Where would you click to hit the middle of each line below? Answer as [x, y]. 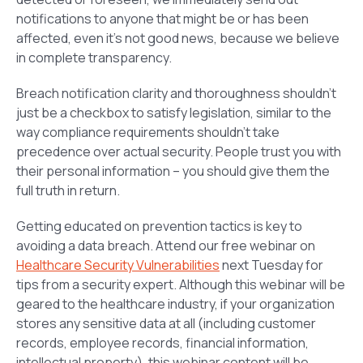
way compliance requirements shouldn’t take [148, 132]
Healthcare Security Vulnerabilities [118, 265]
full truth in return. [68, 191]
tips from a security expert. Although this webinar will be [181, 285]
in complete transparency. [94, 58]
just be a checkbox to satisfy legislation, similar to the [174, 113]
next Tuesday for [271, 265]
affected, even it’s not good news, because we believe [178, 38]
